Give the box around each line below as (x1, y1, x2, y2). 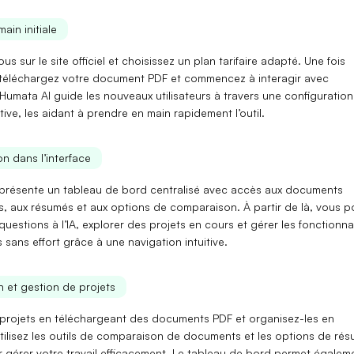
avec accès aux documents (199, 182, 343, 196)
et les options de (240, 328, 334, 342)
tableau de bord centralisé (62, 182, 200, 196)
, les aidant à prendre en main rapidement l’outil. (17, 106, 265, 120)
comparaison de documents (96, 328, 241, 342)
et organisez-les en (232, 311, 334, 325)
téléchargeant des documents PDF (54, 311, 232, 325)
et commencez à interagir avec (167, 71, 329, 85)
